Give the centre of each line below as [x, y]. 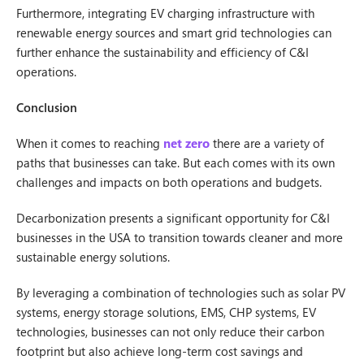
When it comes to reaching [90, 143]
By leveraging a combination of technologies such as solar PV [181, 292]
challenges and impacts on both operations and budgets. [169, 182]
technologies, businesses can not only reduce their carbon [170, 331]
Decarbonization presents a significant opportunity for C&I [173, 218]
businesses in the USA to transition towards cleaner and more [180, 237]
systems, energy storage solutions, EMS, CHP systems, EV [166, 312]
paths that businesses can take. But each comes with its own [175, 162]
